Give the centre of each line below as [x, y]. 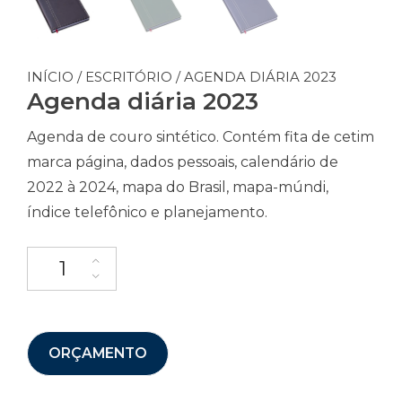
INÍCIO [50, 76]
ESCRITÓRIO [129, 76]
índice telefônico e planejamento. [147, 212]
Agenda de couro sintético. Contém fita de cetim [201, 136]
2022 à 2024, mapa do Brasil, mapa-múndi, [178, 187]
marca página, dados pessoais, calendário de [183, 162]
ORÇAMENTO [97, 354]
